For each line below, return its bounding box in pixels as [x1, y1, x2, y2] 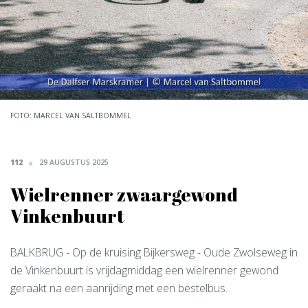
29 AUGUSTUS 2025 [39, 157, 109, 167]
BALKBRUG [10, 245, 63, 260]
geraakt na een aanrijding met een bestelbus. [10, 280, 228, 296]
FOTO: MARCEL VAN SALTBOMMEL [10, 111, 131, 120]
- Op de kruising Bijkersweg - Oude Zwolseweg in [63, 245, 298, 260]
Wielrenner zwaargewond [10, 182, 238, 207]
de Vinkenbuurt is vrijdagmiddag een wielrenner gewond [10, 263, 278, 278]
